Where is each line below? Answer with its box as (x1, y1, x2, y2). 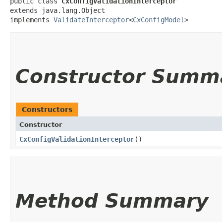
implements (10, 15, 54, 24)
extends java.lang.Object (10, 6, 105, 14)
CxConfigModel (133, 15, 184, 24)
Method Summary (15, 189, 208, 212)
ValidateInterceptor (54, 15, 129, 24)
